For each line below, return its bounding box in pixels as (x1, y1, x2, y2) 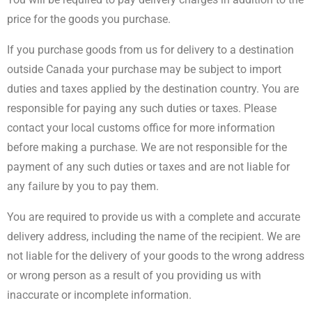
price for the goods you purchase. (7, 13, 173, 26)
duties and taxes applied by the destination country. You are (7, 82, 299, 95)
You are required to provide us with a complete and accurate (7, 210, 300, 224)
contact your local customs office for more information (7, 121, 275, 134)
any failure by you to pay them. (7, 180, 162, 193)
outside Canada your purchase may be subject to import (7, 63, 281, 76)
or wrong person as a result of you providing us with (7, 269, 261, 282)
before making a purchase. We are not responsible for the (7, 141, 287, 154)
